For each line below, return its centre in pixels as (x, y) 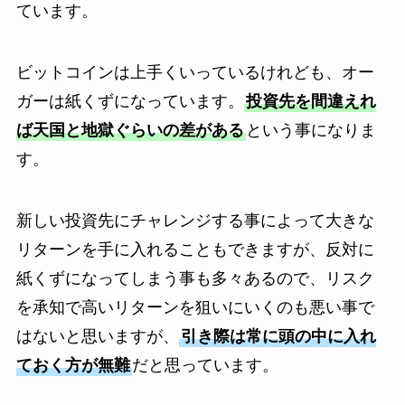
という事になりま (311, 130)
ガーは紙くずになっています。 (130, 101)
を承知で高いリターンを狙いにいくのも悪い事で (195, 307)
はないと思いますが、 (97, 336)
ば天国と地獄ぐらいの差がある (130, 130)
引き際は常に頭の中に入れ (278, 336)
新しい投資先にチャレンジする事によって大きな (195, 220)
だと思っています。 (205, 365)
